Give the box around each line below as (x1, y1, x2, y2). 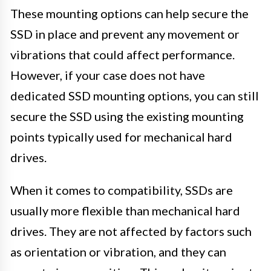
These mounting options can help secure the (10, 5, 249, 21)
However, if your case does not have (10, 67, 205, 82)
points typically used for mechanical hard (10, 129, 232, 144)
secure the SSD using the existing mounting (10, 108, 244, 123)
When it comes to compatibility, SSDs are (10, 182, 233, 197)
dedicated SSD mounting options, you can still (10, 88, 259, 103)
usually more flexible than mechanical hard (10, 203, 240, 218)
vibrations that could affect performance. (10, 47, 235, 62)
